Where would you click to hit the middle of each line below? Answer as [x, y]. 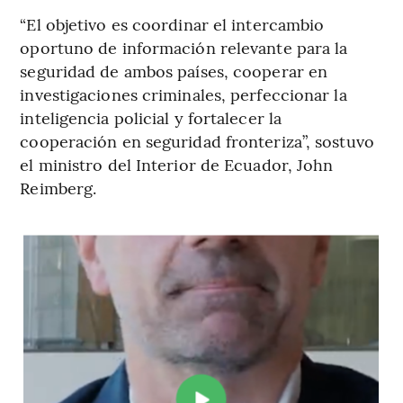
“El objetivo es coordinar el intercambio [172, 24]
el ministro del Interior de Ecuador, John [177, 165]
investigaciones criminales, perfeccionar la [184, 94]
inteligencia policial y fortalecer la [151, 118]
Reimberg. [58, 188]
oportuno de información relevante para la [184, 48]
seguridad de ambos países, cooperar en [174, 71]
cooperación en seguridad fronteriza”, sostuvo [197, 141]
